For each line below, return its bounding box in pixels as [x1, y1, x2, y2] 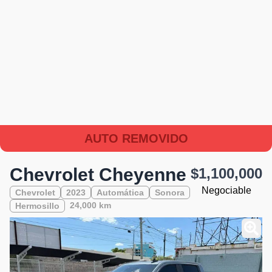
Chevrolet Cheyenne [10, 164, 186, 185]
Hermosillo [15, 200, 59, 211]
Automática [97, 187, 144, 197]
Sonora [155, 187, 185, 197]
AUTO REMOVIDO [84, 131, 188, 145]
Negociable [202, 185, 251, 195]
